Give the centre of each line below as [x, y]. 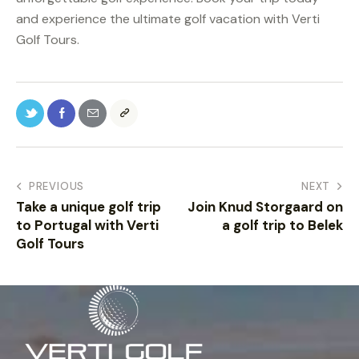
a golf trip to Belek [282, 226]
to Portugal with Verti [87, 226]
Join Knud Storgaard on [265, 207]
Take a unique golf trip [89, 207]
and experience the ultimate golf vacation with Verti [168, 18]
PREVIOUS [56, 187]
